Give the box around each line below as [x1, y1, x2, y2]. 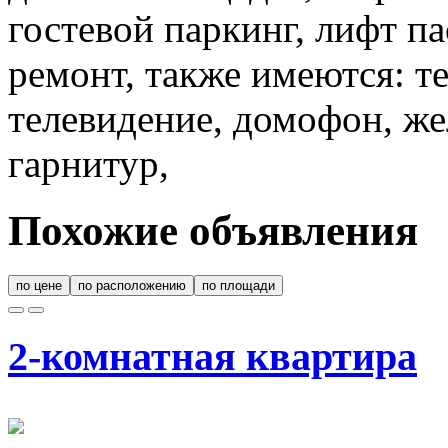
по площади [202, 278, 275, 294]
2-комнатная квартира [8, 333, 417, 379]
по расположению [78, 278, 186, 294]
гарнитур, [8, 142, 169, 186]
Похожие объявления [8, 207, 418, 255]
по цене [16, 278, 62, 294]
